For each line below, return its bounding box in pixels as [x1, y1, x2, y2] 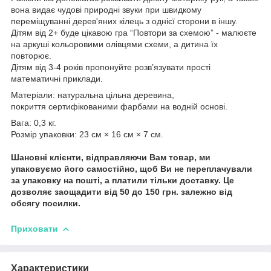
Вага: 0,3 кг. [11, 117, 56, 128]
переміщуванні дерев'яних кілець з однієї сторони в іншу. [11, 16, 240, 26]
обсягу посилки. [11, 198, 83, 208]
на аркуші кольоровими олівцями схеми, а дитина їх [11, 39, 218, 49]
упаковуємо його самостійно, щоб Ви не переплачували [11, 163, 252, 174]
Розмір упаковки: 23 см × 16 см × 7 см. [11, 129, 163, 139]
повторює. [11, 50, 51, 60]
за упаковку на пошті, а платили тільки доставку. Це [11, 175, 234, 185]
